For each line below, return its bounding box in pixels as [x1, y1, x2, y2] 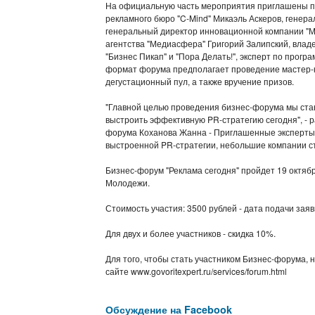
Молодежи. [105, 176, 150, 188]
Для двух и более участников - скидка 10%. [105, 227, 276, 239]
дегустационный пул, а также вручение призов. [105, 75, 294, 87]
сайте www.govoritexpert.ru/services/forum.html [105, 265, 287, 277]
